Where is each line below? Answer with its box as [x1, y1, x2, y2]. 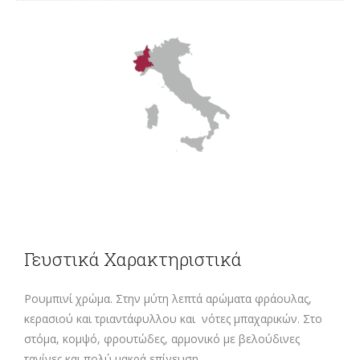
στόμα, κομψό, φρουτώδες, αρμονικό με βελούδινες [24, 331, 300, 347]
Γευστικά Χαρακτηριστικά [24, 247, 242, 272]
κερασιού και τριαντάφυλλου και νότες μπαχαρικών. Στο [24, 311, 322, 327]
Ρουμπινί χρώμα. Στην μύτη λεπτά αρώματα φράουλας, [24, 291, 312, 307]
